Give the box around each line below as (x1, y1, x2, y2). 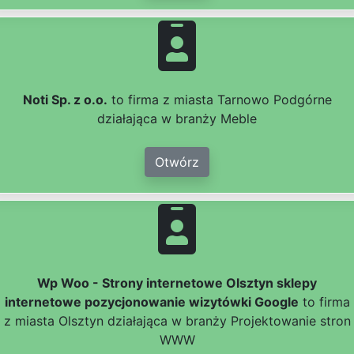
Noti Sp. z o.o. (22, 92, 107, 108)
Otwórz (155, 154, 199, 171)
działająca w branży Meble (97, 111, 257, 127)
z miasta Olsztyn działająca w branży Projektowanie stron (3, 313, 351, 330)
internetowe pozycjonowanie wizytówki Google (4, 294, 299, 311)
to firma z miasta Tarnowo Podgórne (107, 92, 332, 108)
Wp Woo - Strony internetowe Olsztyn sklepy (37, 275, 317, 292)
